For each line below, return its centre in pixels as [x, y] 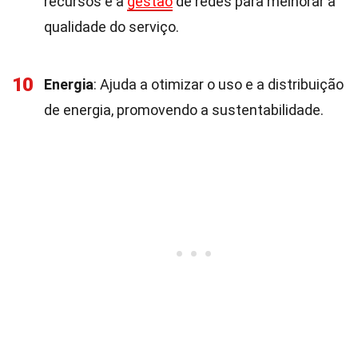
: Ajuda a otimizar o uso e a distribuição [219, 84]
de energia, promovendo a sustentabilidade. [184, 110]
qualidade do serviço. [111, 27]
